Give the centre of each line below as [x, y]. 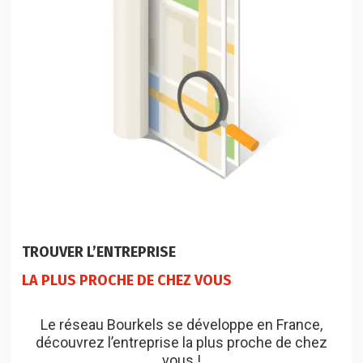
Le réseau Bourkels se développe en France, [181, 325]
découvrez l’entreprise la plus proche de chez [181, 343]
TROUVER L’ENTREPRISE [99, 252]
